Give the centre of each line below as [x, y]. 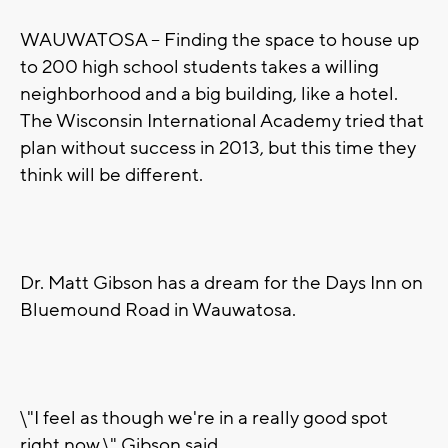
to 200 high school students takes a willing [199, 67]
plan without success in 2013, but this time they [218, 148]
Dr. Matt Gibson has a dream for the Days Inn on [221, 283]
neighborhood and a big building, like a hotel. [211, 94]
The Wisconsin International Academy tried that [222, 121]
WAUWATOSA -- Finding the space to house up [219, 40]
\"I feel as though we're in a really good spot [204, 418]
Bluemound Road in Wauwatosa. [158, 310]
